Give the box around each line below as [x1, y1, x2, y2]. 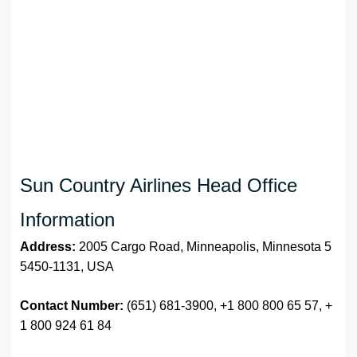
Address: [20, 240, 79, 254]
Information [20, 209, 115, 231]
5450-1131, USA [20, 260, 114, 274]
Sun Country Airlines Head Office [20, 175, 297, 197]
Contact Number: [20, 299, 124, 313]
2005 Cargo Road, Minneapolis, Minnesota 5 [79, 240, 331, 254]
